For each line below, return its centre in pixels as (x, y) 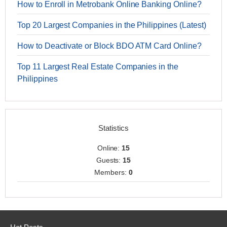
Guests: (109, 160)
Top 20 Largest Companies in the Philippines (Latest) (112, 25)
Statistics (113, 128)
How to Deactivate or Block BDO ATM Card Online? (109, 46)
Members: (111, 172)
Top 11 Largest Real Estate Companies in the (98, 67)
